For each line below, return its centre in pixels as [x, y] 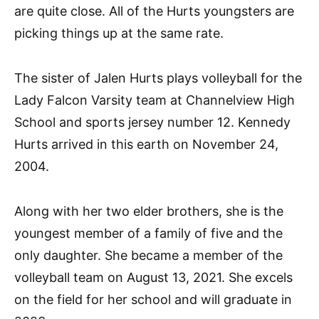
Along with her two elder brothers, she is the [149, 211]
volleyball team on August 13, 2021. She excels [153, 277]
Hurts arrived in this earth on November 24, [146, 144]
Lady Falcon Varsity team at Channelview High [155, 100]
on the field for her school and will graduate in [153, 299]
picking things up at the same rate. [119, 33]
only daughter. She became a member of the [148, 255]
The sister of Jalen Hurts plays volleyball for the [158, 78]
